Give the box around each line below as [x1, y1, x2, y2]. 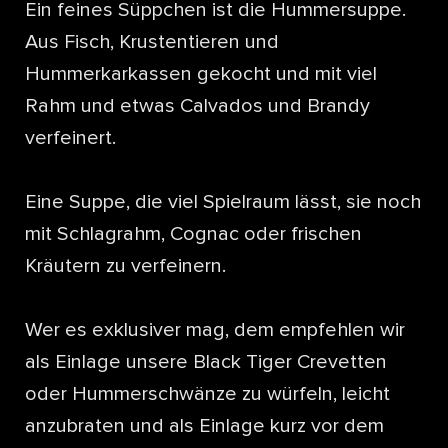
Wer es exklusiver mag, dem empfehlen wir [25, 320, 405, 341]
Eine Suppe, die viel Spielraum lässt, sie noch [25, 192, 421, 213]
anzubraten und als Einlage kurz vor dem [25, 416, 384, 437]
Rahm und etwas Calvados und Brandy [25, 96, 370, 117]
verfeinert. [25, 128, 116, 149]
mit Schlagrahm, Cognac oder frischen [25, 224, 362, 245]
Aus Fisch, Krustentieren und [25, 32, 279, 53]
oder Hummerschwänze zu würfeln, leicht [25, 384, 390, 405]
